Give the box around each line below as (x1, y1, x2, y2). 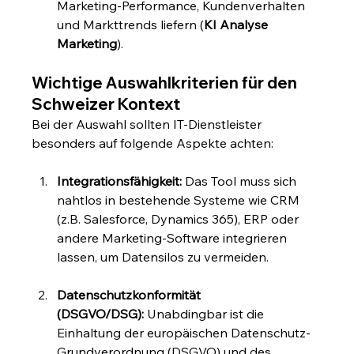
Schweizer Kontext (32, 94, 181, 115)
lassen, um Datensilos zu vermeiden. (57, 249, 269, 265)
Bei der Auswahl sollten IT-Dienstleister (32, 116, 265, 133)
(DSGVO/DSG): (57, 306, 145, 322)
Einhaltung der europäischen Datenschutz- (57, 325, 311, 341)
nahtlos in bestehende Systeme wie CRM (57, 192, 303, 209)
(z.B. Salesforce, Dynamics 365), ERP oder (57, 211, 303, 228)
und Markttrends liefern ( (57, 17, 205, 33)
